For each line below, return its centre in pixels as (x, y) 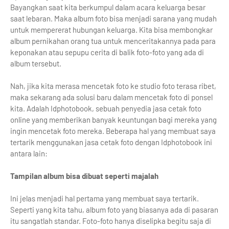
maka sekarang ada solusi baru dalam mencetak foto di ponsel (111, 97)
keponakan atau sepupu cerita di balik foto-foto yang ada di (107, 52)
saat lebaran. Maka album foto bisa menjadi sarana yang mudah (113, 18)
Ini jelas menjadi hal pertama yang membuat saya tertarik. (105, 198)
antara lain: (29, 153)
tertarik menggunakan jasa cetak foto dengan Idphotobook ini (111, 142)
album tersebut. (36, 63)
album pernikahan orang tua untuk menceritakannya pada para (113, 41)
